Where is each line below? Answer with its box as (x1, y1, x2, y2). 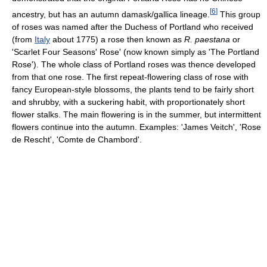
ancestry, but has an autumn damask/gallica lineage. (12, 9, 210, 19)
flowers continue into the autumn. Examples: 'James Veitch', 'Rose (12, 122, 261, 132)
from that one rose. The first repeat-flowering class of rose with (12, 72, 249, 82)
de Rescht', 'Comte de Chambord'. (12, 134, 142, 144)
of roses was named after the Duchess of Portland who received (12, 21, 253, 32)
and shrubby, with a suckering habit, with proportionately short (12, 97, 245, 107)
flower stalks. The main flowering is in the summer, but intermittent (12, 109, 261, 119)
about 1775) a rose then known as (50, 34, 184, 44)
